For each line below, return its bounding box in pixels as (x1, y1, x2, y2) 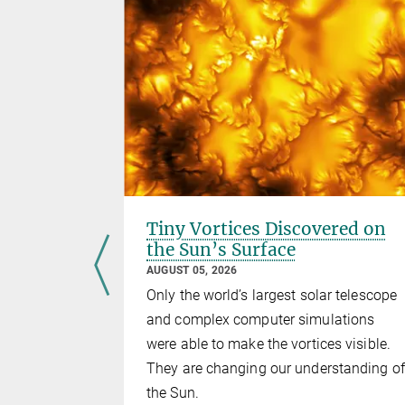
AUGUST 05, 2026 (146, 264, 238, 278)
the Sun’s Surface (146, 239, 296, 261)
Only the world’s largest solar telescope (146, 287, 398, 305)
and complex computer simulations (146, 311, 375, 329)
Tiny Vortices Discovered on (146, 218, 386, 240)
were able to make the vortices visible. (146, 335, 391, 353)
